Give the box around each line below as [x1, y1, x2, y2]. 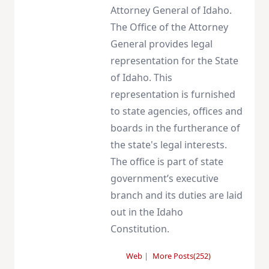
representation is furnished [110, 88, 235, 101]
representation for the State [110, 54, 238, 68]
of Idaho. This [110, 71, 172, 85]
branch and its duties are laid [110, 189, 243, 202]
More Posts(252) [153, 250, 211, 262]
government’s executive [110, 172, 219, 186]
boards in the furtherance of [110, 121, 240, 135]
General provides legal [110, 37, 213, 51]
